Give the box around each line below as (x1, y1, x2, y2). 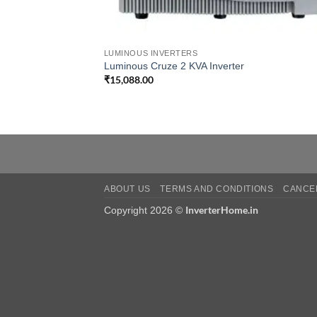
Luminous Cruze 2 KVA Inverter (103, 60, 244, 71)
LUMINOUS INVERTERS (103, 48, 198, 57)
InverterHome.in (185, 204, 258, 217)
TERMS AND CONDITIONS (160, 184, 274, 195)
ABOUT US (104, 184, 151, 195)
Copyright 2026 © (104, 204, 185, 217)
